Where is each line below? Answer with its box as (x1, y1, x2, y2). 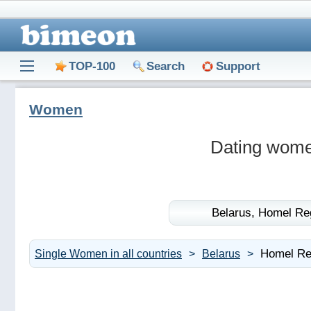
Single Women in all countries (35, 248, 182, 260)
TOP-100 (69, 59, 115, 73)
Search (146, 59, 185, 73)
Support (216, 59, 260, 73)
